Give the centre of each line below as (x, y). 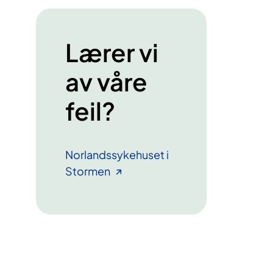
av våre (106, 81)
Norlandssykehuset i (117, 154)
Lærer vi (112, 52)
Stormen (87, 171)
